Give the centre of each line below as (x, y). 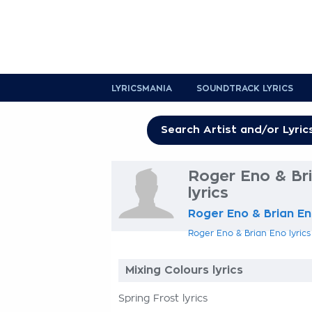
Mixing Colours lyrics (184, 270)
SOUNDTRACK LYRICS (245, 88)
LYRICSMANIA (142, 88)
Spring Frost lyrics (163, 299)
